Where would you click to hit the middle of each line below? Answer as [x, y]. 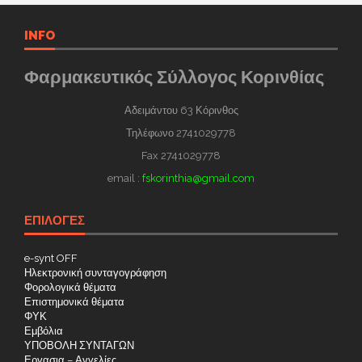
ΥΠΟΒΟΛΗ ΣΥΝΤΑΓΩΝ [79, 346]
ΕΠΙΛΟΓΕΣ [55, 221]
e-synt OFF [51, 259]
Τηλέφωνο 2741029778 [181, 133]
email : [125, 179]
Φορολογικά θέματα [70, 288]
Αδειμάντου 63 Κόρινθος [181, 111]
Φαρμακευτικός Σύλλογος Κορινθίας [174, 77]
